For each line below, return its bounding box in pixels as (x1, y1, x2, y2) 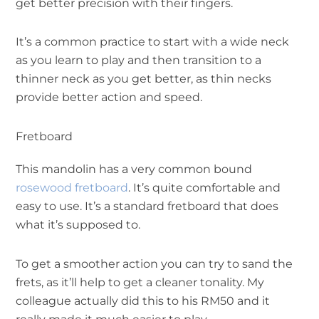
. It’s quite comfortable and (128, 180, 281, 194)
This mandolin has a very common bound (16, 162, 252, 176)
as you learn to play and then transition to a (16, 53, 261, 68)
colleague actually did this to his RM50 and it (16, 293, 270, 308)
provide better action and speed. (16, 90, 202, 105)
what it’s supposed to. (16, 217, 140, 231)
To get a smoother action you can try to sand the (16, 256, 293, 271)
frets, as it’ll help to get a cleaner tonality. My (16, 274, 264, 289)
